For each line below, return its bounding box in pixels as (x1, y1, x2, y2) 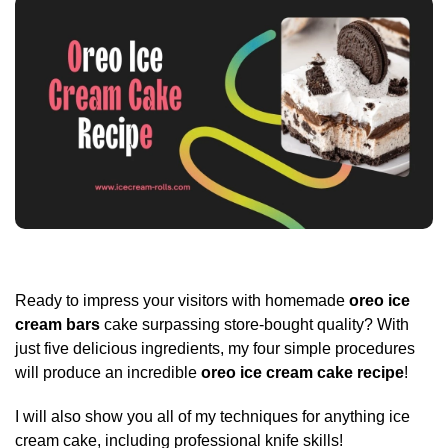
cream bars (15, 316, 100, 334)
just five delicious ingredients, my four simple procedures (15, 340, 415, 358)
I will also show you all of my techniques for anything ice (15, 408, 410, 426)
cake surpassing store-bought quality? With (100, 316, 409, 334)
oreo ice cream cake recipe (201, 364, 404, 382)
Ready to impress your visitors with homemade (15, 292, 349, 310)
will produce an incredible (15, 364, 201, 382)
